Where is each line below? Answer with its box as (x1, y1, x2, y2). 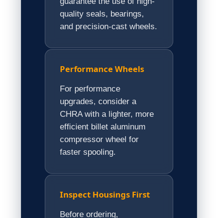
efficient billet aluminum (60, 122, 146, 132)
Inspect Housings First (60, 189, 150, 200)
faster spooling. (60, 147, 116, 157)
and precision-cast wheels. (60, 22, 158, 32)
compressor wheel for (60, 135, 139, 145)
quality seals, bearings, (60, 9, 145, 19)
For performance (60, 84, 121, 94)
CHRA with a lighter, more (60, 109, 154, 119)
